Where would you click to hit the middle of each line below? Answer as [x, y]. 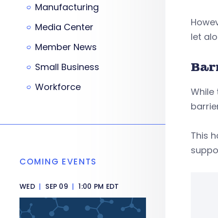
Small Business [67, 67]
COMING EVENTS [58, 162]
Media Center [64, 27]
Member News [66, 47]
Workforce [58, 87]
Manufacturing [67, 7]
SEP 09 [57, 186]
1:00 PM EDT [98, 186]
